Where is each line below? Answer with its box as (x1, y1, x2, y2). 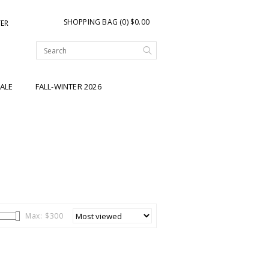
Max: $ (25, 211, 50, 222)
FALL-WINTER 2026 (35, 81, 101, 92)
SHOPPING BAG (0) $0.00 (63, 17, 150, 27)
